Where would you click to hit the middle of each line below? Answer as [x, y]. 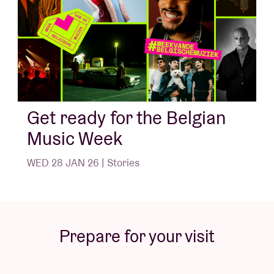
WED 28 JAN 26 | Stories [83, 163]
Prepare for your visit [137, 236]
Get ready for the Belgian [126, 118]
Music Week [75, 139]
